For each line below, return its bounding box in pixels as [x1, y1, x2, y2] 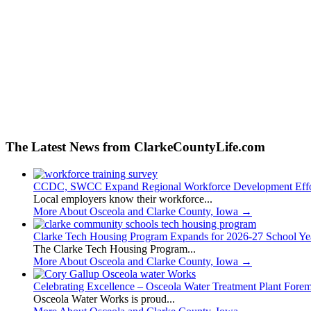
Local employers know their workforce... [33, 193, 212, 205]
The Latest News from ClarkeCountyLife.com [6, 140, 265, 155]
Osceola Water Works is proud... [33, 293, 175, 305]
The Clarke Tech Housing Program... [33, 243, 196, 255]
